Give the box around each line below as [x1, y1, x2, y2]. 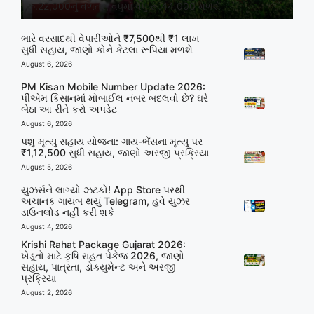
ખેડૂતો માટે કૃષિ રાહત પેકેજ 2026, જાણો [21, 250, 184, 262]
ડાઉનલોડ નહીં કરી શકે [21, 206, 114, 219]
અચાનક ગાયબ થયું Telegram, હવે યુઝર [21, 195, 190, 207]
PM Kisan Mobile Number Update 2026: [21, 81, 205, 93]
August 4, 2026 [21, 222, 72, 231]
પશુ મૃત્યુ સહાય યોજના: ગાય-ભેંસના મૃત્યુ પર [21, 135, 203, 148]
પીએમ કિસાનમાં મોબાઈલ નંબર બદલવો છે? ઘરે [21, 92, 208, 104]
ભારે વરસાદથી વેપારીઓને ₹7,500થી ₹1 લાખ [21, 32, 200, 45]
